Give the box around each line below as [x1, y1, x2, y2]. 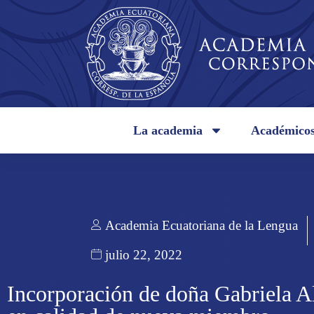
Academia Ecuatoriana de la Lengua [105, 218, 298, 233]
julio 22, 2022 [105, 247, 182, 263]
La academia [133, 123, 203, 137]
